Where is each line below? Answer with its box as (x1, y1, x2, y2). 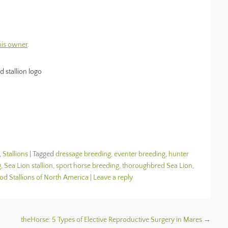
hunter (168, 150, 189, 158)
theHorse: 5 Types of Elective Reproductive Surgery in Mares (21, 216, 204, 224)
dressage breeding (55, 150, 111, 158)
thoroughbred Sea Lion (122, 162, 192, 170)
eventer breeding (114, 150, 165, 158)
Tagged (33, 150, 55, 158)
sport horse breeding (56, 162, 119, 170)
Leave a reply (93, 174, 133, 182)
